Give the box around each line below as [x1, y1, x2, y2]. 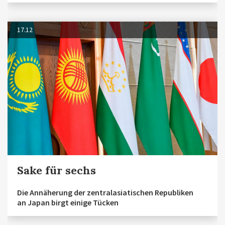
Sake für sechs [17, 163, 96, 178]
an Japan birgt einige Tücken [17, 197, 119, 208]
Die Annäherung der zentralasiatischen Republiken [17, 187, 193, 198]
